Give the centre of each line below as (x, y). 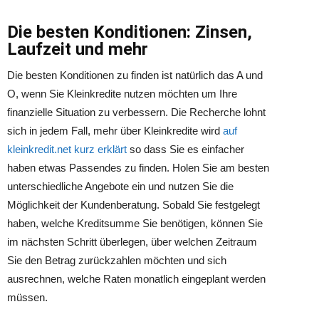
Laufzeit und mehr (78, 49)
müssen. (27, 297)
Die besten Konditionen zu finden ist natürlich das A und (135, 75)
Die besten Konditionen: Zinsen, (130, 32)
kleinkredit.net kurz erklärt (67, 149)
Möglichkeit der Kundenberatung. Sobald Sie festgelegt (134, 205)
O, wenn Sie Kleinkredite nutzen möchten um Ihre (122, 94)
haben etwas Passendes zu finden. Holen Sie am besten (138, 168)
